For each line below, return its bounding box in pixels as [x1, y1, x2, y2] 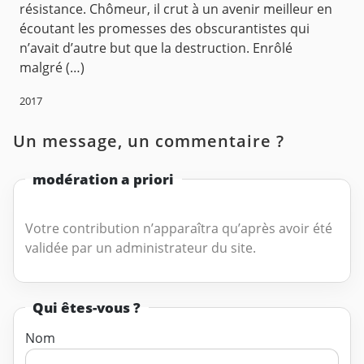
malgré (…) [19, 58, 84, 77]
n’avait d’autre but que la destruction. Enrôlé [19, 39, 292, 58]
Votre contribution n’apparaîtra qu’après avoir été [24, 219, 332, 238]
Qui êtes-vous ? [32, 297, 141, 317]
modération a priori [32, 169, 175, 188]
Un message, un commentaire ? [13, 129, 284, 152]
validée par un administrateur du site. [24, 239, 256, 258]
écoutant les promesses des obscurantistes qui [19, 19, 310, 38]
